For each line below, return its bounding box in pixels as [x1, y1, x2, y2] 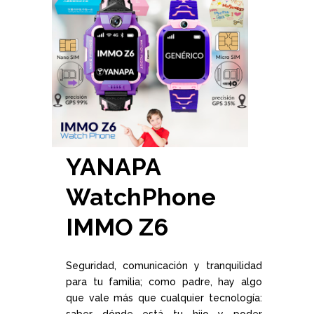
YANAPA [66, 153, 161, 181]
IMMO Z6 [66, 213, 168, 241]
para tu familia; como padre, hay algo [66, 276, 262, 287]
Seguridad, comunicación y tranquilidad [66, 260, 262, 271]
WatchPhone [66, 183, 216, 211]
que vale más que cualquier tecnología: [66, 292, 262, 303]
